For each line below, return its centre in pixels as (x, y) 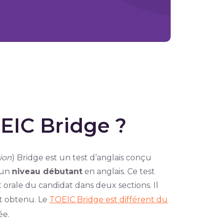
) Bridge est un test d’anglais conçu (81, 158)
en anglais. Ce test (118, 171)
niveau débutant (47, 171)
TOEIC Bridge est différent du (108, 200)
